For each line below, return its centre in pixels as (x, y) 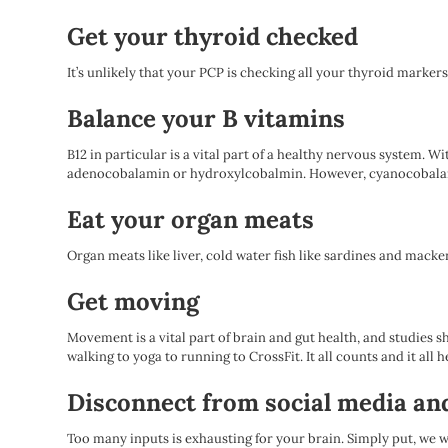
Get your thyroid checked (213, 36)
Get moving (133, 301)
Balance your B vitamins (206, 118)
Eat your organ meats (191, 219)
